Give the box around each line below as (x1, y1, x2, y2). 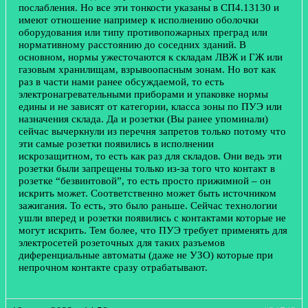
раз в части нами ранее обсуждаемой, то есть (19, 76, 224, 88)
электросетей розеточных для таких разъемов (19, 236, 225, 249)
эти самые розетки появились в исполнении (19, 137, 214, 150)
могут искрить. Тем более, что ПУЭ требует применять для (19, 224, 287, 236)
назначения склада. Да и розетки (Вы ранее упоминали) (19, 113, 268, 125)
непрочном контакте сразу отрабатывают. (19, 261, 208, 274)
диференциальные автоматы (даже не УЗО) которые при (19, 249, 273, 261)
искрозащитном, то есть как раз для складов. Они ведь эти (19, 150, 282, 162)
